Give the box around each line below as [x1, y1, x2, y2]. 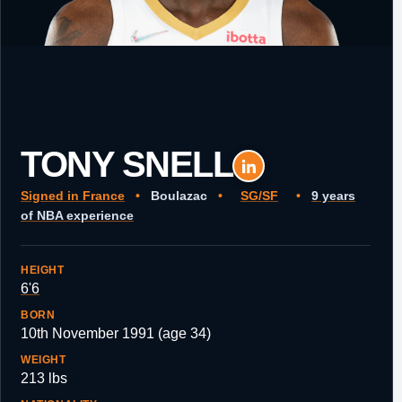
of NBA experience [21, 208, 134, 223]
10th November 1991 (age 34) [21, 326, 211, 341]
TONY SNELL [21, 144, 232, 185]
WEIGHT [21, 354, 66, 366]
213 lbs [21, 371, 67, 386]
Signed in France [21, 188, 125, 203]
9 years [311, 188, 355, 203]
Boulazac [147, 188, 211, 203]
